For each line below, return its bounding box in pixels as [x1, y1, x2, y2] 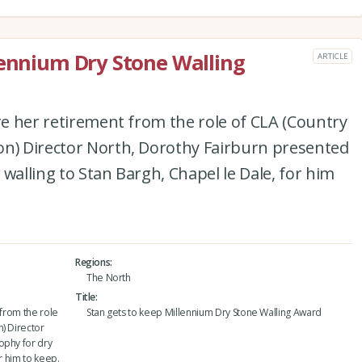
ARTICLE [318, 50, 347, 61]
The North [86, 270, 131, 284]
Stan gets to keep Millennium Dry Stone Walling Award [86, 305, 322, 319]
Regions [74, 255, 111, 269]
